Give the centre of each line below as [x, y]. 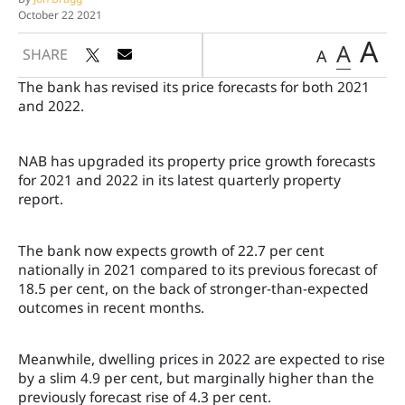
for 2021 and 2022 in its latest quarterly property [179, 180]
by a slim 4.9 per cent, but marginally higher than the [196, 378]
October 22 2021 [60, 15]
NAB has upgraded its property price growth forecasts [197, 161]
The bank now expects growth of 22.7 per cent [171, 250]
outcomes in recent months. [111, 307]
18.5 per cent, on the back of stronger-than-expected [193, 288]
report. [41, 199]
